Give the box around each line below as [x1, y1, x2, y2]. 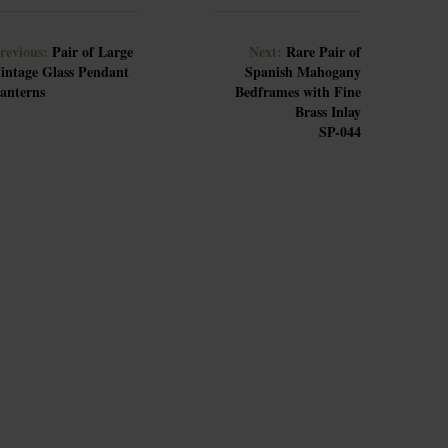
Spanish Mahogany [245, 61, 361, 82]
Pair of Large [52, 41, 133, 62]
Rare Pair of [286, 41, 361, 62]
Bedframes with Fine [235, 81, 361, 102]
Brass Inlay [295, 101, 361, 122]
